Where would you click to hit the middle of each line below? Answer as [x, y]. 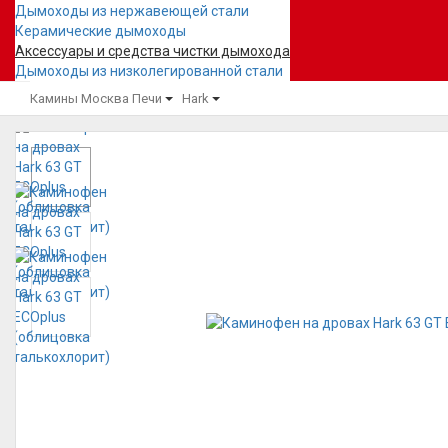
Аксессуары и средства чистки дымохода [152, 51]
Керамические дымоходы [100, 31]
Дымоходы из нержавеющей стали [132, 11]
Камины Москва [79, 98]
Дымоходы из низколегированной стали [149, 71]
